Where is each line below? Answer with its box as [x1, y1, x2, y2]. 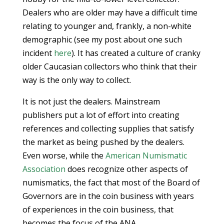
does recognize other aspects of [65, 163, 188, 175]
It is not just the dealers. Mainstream [22, 96, 160, 107]
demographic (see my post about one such [22, 34, 182, 45]
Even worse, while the [22, 150, 105, 161]
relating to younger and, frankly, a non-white [22, 20, 191, 32]
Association [22, 163, 65, 175]
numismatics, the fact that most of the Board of [22, 177, 200, 188]
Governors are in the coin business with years [22, 190, 194, 202]
